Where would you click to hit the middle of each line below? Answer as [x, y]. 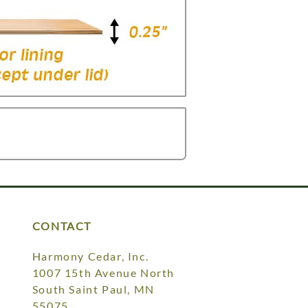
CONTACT [62, 226]
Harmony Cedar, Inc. [90, 256]
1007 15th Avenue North [103, 273]
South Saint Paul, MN [93, 289]
